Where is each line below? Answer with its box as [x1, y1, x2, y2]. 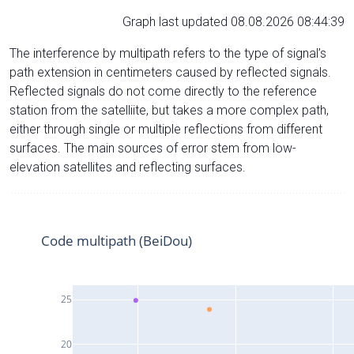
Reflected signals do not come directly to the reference [9, 83, 317, 99]
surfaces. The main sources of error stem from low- [9, 140, 296, 156]
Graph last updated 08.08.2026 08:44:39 [122, 13, 345, 29]
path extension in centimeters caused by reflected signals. [9, 64, 331, 80]
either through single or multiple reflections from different [9, 121, 322, 137]
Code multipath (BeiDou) [41, 231, 192, 250]
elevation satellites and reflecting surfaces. [9, 159, 246, 175]
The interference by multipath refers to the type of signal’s [9, 45, 326, 61]
